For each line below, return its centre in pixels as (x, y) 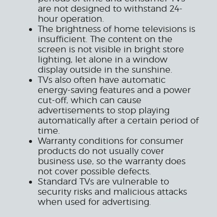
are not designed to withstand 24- (110, 9)
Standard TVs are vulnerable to (103, 182)
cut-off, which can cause (90, 100)
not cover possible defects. (94, 171)
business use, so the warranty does (112, 161)
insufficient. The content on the (105, 39)
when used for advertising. (94, 202)
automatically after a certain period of (118, 121)
